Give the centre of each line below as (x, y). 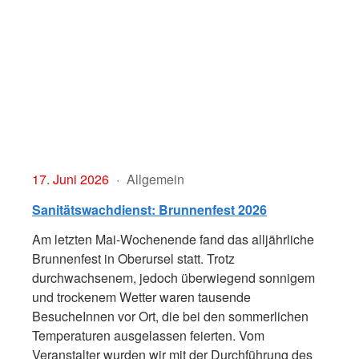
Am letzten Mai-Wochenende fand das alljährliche (173, 240)
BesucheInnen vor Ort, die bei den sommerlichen (170, 317)
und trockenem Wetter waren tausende (141, 297)
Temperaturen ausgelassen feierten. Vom (148, 336)
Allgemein (154, 179)
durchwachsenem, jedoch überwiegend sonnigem (173, 278)
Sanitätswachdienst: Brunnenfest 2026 (149, 210)
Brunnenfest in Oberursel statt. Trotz (133, 259)
